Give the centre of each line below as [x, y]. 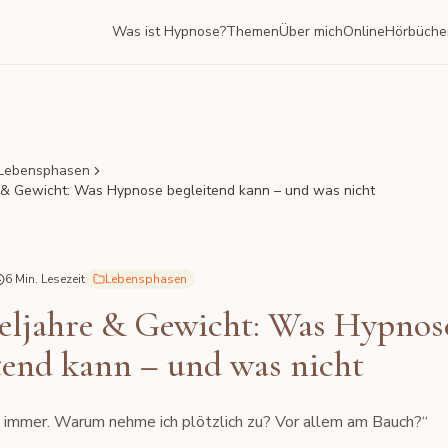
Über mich [311, 31]
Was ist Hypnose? [169, 31]
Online [364, 31]
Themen [253, 31]
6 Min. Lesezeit [45, 279]
